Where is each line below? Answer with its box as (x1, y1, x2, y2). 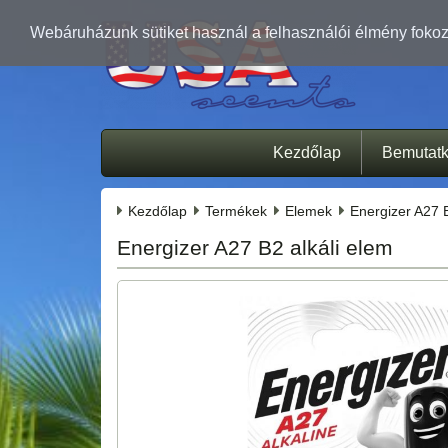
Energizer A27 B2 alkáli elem (117, 235, 393, 259)
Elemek (284, 202, 332, 219)
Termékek (204, 202, 267, 219)
